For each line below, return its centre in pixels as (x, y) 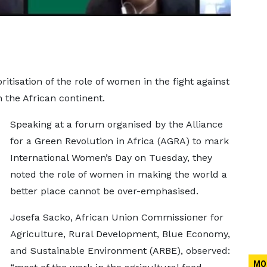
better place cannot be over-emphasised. (104, 191)
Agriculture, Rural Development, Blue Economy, (120, 234)
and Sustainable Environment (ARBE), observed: (120, 251)
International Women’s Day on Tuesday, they (111, 158)
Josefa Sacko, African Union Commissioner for (117, 217)
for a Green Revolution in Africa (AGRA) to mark (119, 141)
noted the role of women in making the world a (118, 174)
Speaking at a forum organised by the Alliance (116, 124)
